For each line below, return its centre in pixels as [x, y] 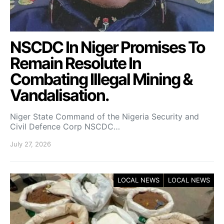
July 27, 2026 [30, 144]
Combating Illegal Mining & [101, 79]
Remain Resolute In [75, 63]
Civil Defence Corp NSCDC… [65, 127]
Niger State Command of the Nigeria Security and [104, 117]
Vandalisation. [59, 95]
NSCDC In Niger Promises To [107, 47]
